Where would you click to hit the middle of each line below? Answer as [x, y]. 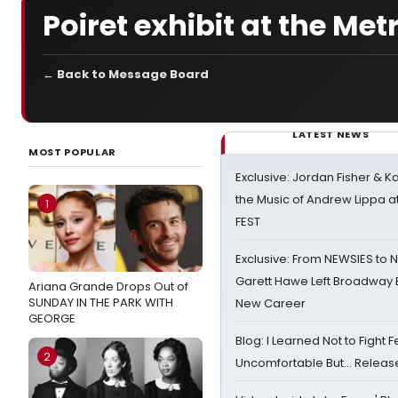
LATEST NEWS [331, 134]
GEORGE [52, 318]
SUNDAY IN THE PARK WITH [101, 302]
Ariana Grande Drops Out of [108, 287]
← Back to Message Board [126, 74]
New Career [271, 303]
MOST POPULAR [72, 152]
